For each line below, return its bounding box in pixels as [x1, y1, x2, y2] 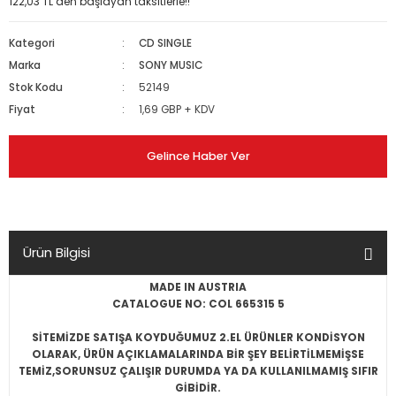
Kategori [9, 36, 55, 50]
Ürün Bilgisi [23, 243, 90, 262]
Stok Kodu [9, 80, 63, 95]
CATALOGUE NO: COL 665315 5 [111, 297, 285, 311]
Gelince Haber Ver [146, 148, 250, 164]
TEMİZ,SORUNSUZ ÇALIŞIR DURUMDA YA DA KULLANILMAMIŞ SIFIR [18, 364, 378, 378]
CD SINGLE [139, 36, 193, 50]
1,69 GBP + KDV [139, 103, 216, 117]
